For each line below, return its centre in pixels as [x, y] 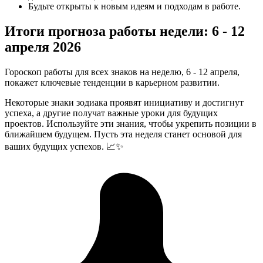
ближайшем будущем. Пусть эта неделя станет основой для [123, 134]
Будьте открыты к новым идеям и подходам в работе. [134, 6]
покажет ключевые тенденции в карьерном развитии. [112, 83]
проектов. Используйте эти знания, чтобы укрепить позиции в [131, 124]
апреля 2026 [43, 47]
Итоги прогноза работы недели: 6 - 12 [125, 31]
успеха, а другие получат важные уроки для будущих [111, 113]
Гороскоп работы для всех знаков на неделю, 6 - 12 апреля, [122, 72]
